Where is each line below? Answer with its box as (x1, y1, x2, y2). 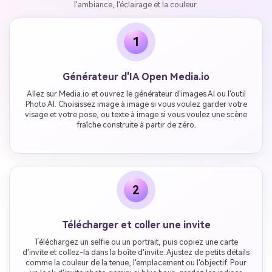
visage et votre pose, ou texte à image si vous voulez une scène (25, 110, 247, 120)
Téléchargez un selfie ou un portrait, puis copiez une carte (34, 237, 238, 246)
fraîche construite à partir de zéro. (76, 120, 196, 130)
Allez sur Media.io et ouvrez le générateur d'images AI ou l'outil (26, 89, 246, 99)
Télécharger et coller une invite (61, 219, 211, 231)
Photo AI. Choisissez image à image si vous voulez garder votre (25, 100, 247, 109)
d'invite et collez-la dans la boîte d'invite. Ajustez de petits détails (22, 247, 250, 257)
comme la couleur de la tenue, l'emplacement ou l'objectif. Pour (25, 257, 246, 267)
